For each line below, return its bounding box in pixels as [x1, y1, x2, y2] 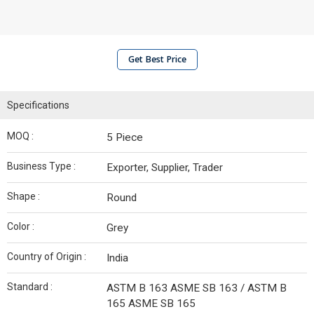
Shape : [7, 191, 40, 202]
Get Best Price [128, 53, 186, 65]
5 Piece [107, 131, 143, 144]
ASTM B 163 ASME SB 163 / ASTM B [107, 282, 287, 294]
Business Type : [7, 161, 76, 172]
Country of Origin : [7, 251, 86, 262]
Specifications [7, 100, 69, 111]
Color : [7, 221, 34, 232]
